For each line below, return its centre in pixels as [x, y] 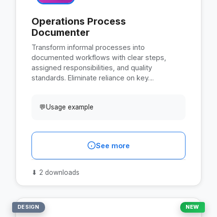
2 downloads [58, 172]
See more [113, 145]
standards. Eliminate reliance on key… [93, 77]
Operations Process [79, 21]
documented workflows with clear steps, [99, 57]
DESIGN [29, 207]
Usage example [70, 107]
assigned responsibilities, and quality [92, 67]
